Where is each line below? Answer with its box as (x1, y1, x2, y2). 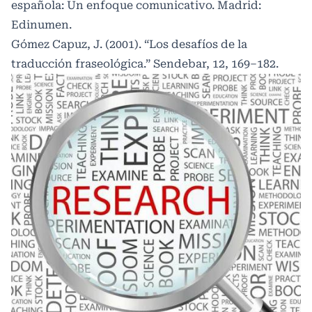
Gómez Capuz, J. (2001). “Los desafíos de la (11, 37, 247, 51)
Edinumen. (11, 17, 72, 31)
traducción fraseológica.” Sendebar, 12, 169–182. (11, 56, 279, 70)
